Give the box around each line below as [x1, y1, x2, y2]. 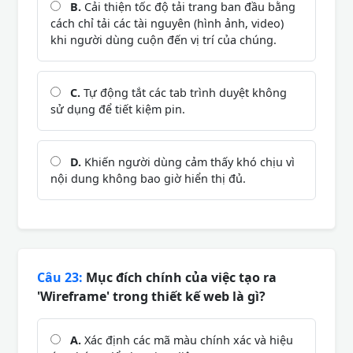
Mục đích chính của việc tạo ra [83, 268, 277, 286]
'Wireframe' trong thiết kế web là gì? [37, 287, 266, 305]
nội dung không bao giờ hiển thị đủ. [50, 170, 246, 186]
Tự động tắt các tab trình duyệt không [80, 84, 287, 100]
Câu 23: [37, 268, 83, 286]
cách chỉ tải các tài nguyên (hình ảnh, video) [50, 15, 284, 31]
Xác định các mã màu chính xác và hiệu [81, 332, 293, 347]
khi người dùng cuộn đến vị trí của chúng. [50, 32, 277, 47]
